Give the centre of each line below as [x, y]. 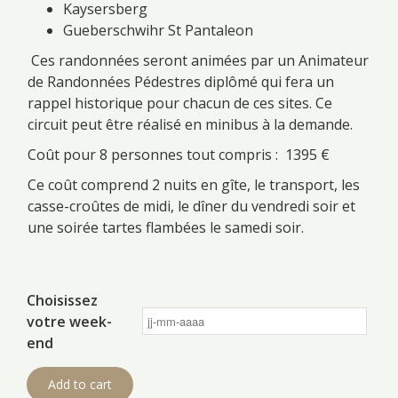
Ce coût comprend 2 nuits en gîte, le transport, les [194, 184]
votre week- [69, 321]
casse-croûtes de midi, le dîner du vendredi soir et [191, 206]
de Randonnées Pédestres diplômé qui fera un [181, 81]
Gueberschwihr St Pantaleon [158, 30]
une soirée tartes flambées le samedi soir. [166, 227]
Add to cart [80, 384]
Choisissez [62, 300]
